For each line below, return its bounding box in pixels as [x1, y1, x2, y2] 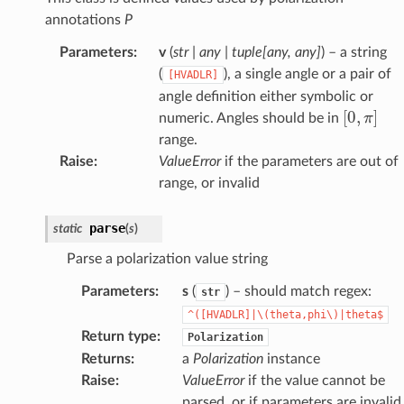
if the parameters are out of [220, 153, 399, 169]
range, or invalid [158, 175, 260, 190]
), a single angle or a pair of [223, 66, 391, 81]
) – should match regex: [225, 283, 372, 298]
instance [262, 351, 320, 366]
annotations [44, 12, 124, 27]
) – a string [320, 44, 387, 60]
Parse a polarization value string [66, 251, 268, 266]
